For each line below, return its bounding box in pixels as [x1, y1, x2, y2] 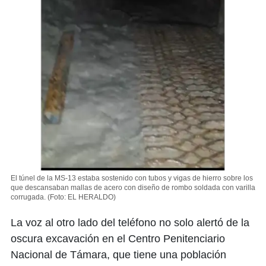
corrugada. [11, 192, 46, 201]
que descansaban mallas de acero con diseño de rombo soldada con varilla [11, 183, 255, 192]
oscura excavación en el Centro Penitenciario [11, 232, 225, 245]
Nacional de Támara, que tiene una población [11, 248, 226, 261]
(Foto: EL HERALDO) [47, 192, 116, 201]
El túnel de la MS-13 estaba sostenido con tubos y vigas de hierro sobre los [11, 173, 253, 182]
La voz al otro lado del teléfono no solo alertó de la [11, 216, 249, 229]
